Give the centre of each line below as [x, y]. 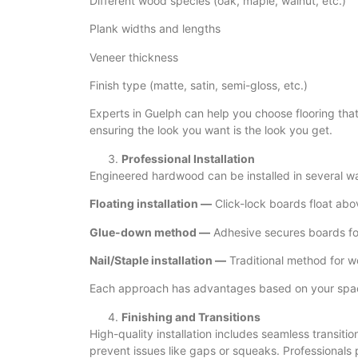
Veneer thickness [134, 57]
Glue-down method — [150, 232]
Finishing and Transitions [191, 316]
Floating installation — [151, 204]
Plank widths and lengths [155, 29]
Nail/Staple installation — [158, 261]
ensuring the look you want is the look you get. [211, 130]
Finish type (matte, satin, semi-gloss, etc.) [199, 86]
